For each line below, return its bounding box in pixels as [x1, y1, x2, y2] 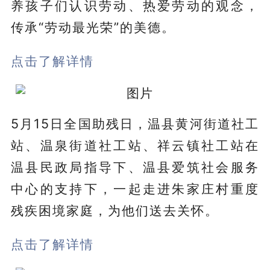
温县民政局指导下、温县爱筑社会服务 [10, 159, 260, 175]
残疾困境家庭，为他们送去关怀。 [10, 202, 219, 218]
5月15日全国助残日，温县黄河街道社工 [10, 115, 260, 131]
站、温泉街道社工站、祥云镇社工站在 [10, 137, 260, 153]
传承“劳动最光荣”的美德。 [10, 19, 175, 35]
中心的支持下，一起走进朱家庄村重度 [10, 180, 260, 196]
